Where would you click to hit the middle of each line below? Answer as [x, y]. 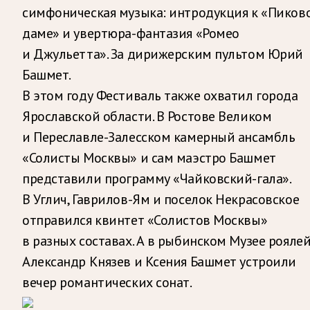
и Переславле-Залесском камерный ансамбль [159, 137]
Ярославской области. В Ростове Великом [147, 116]
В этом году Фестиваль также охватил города [160, 95]
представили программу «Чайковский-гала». [156, 178]
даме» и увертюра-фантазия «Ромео [131, 33]
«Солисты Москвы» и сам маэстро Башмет [149, 157]
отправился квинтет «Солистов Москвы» [145, 220]
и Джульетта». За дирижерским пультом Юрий [163, 54]
